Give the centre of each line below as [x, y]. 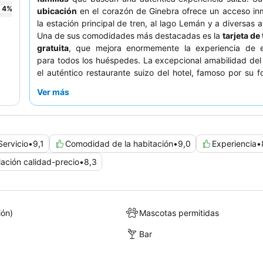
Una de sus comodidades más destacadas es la [130, 36]
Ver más [53, 92]
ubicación [57, 11]
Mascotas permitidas [179, 213]
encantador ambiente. [79, 122]
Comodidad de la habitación [119, 144]
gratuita [53, 48]
